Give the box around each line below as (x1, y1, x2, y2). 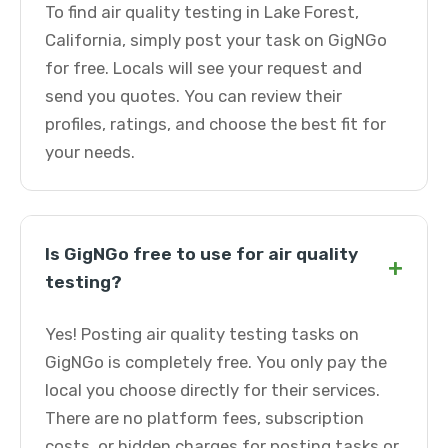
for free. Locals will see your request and (45, 58, 362, 78)
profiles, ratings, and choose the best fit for (45, 114, 386, 134)
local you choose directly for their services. (45, 380, 380, 400)
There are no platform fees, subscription (45, 408, 364, 428)
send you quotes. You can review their (45, 86, 342, 106)
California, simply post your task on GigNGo (45, 30, 387, 50)
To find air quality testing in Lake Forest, (45, 2, 359, 22)
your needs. (45, 142, 135, 162)
